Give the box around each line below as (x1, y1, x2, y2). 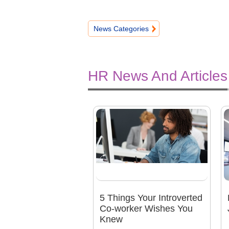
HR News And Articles (88, 67, 227, 84)
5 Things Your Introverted (99, 193, 202, 203)
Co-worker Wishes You (99, 203, 193, 214)
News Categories (94, 25, 149, 33)
